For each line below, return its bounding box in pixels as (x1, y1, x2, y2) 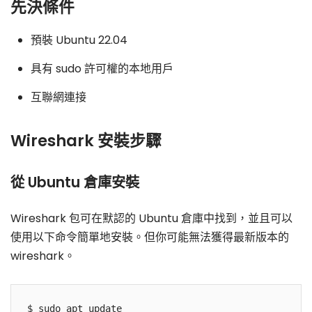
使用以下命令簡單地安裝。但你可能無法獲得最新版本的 (10, 229, 289, 246)
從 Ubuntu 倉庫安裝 (10, 173, 139, 193)
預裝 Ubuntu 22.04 (30, 31, 127, 48)
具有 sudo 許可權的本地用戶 (30, 60, 173, 77)
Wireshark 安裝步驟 (10, 129, 162, 152)
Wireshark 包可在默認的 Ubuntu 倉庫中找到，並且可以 (10, 210, 292, 227)
